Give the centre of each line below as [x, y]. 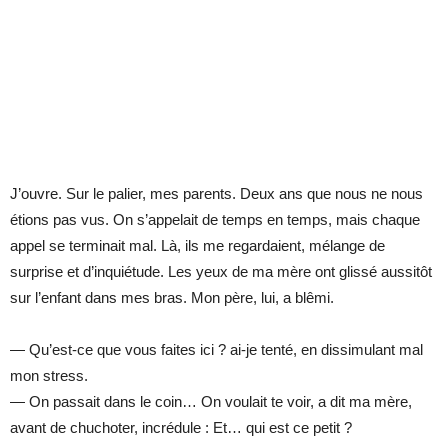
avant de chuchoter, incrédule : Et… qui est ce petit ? [181, 427]
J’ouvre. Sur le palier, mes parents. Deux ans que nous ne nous [216, 193]
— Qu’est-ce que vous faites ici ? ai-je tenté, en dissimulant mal [216, 349]
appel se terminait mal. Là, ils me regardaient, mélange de [197, 245]
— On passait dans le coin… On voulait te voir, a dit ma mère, [211, 401]
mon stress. [49, 375]
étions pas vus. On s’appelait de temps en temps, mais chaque [215, 219]
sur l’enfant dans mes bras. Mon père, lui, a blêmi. [172, 297]
